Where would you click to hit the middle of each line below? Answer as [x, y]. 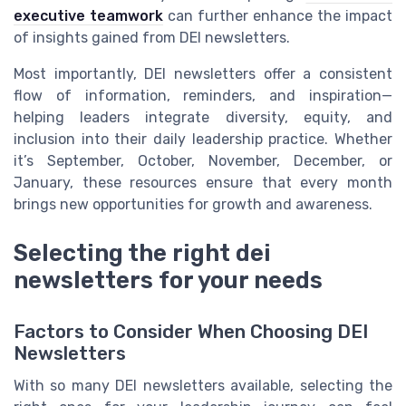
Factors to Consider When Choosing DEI [191, 331]
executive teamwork [88, 16]
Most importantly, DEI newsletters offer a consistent [203, 74]
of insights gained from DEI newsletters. [152, 38]
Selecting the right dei [142, 253]
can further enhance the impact [278, 16]
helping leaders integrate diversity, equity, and [203, 118]
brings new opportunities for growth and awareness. [193, 205]
